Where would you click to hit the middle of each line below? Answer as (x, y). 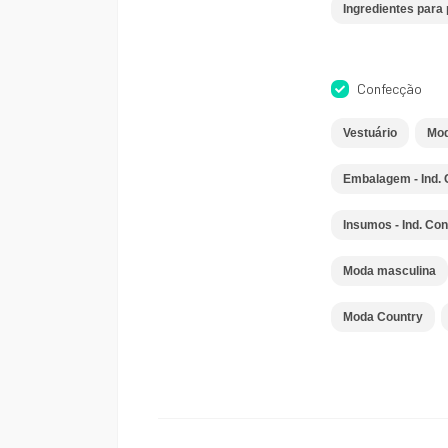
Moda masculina (389, 271)
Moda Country (382, 317)
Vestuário (369, 133)
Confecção (389, 88)
